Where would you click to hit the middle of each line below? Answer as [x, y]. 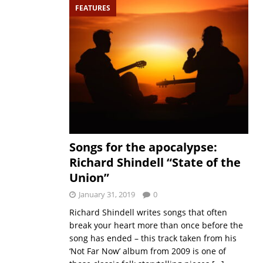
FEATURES [92, 8]
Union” [89, 178]
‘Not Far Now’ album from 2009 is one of [147, 251]
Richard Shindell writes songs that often [148, 213]
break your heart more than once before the [156, 225]
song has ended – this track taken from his [153, 238]
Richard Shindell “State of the [155, 163]
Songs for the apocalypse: [143, 147]
